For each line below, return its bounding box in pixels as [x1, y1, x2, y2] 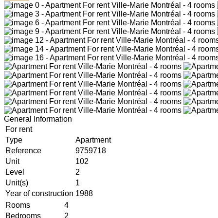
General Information [4, 115, 72, 124]
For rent [5, 125, 32, 134]
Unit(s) [5, 179, 28, 187]
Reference [5, 146, 41, 155]
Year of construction [5, 189, 73, 198]
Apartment [75, 136, 111, 145]
